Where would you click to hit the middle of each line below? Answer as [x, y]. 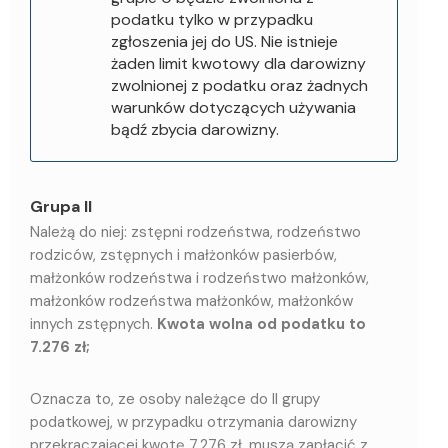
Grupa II [61, 206]
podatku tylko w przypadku [212, 19]
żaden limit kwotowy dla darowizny [238, 63]
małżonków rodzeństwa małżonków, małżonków [191, 300]
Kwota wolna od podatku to [261, 323]
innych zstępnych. [93, 323]
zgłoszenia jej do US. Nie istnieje [224, 41]
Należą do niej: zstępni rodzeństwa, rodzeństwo [195, 231]
